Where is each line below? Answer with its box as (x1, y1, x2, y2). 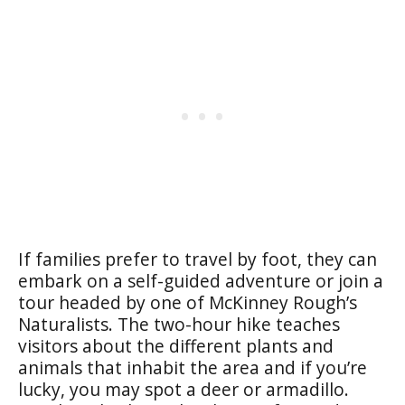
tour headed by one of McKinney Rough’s (18, 289, 357, 315)
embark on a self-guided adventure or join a (18, 268, 383, 293)
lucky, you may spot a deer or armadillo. (18, 376, 349, 401)
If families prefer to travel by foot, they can (18, 246, 377, 271)
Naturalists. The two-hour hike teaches (18, 311, 340, 336)
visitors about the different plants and (18, 333, 334, 358)
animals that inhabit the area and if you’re (18, 354, 367, 380)
